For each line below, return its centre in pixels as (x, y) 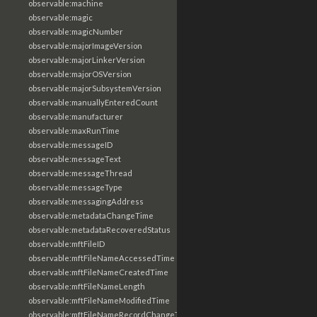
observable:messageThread (80, 173)
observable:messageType (75, 187)
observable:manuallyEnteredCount (93, 102)
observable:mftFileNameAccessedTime (102, 258)
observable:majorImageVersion (85, 46)
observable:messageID (70, 145)
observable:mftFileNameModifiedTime (99, 300)
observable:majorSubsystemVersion (95, 88)
